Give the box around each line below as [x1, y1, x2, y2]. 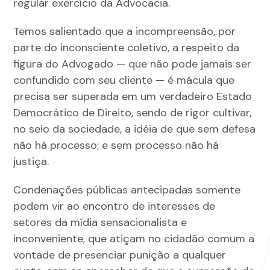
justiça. [13, 154, 49, 169]
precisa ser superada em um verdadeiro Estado [13, 89, 253, 104]
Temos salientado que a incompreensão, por [13, 24, 236, 39]
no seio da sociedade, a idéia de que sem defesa [13, 122, 256, 137]
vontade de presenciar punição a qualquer [13, 248, 227, 263]
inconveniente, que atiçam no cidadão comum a [13, 231, 255, 246]
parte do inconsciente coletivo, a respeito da [13, 40, 240, 55]
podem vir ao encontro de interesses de [13, 199, 216, 214]
